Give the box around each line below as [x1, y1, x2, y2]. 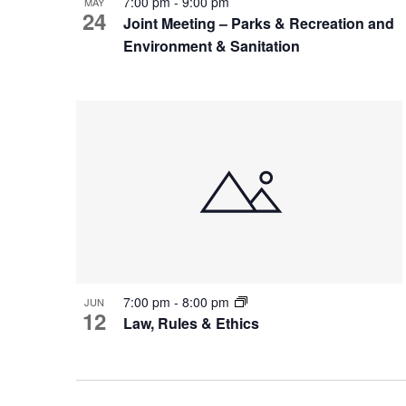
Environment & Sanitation [123, 34, 300, 56]
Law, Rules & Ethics [123, 312, 259, 333]
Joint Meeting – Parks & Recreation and [123, 12, 394, 34]
